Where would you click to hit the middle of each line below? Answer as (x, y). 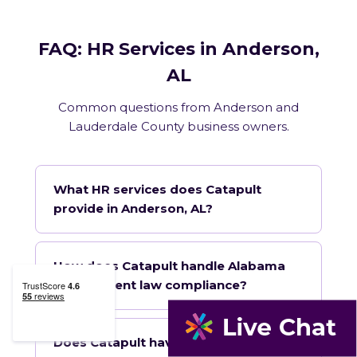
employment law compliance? (150, 284)
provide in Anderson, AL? (133, 208)
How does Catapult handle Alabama (169, 265)
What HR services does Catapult (157, 189)
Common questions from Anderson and (178, 107)
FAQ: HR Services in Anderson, (178, 49)
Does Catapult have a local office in (167, 342)
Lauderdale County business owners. (178, 126)
